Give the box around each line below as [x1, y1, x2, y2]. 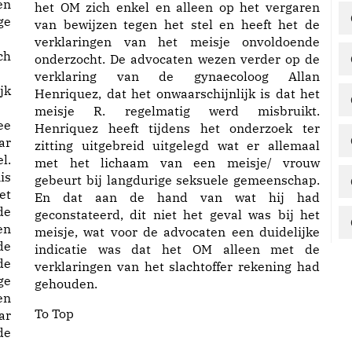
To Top [35, 306, 74, 321]
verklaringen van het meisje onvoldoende [35, 34, 320, 49]
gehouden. [35, 276, 97, 291]
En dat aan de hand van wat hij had [35, 189, 320, 205]
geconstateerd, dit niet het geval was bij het [35, 207, 320, 222]
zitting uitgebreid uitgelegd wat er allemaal [35, 137, 320, 153]
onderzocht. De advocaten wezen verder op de [35, 51, 320, 67]
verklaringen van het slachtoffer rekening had [35, 258, 320, 274]
